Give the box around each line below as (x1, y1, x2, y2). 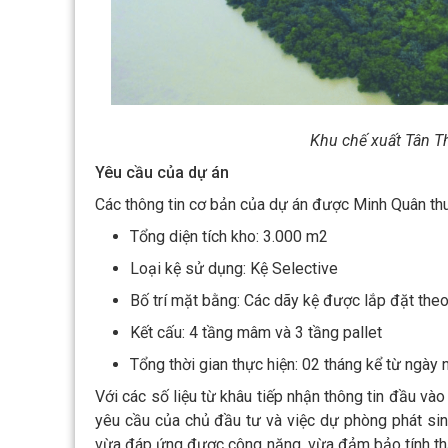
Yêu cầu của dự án (95, 163, 229, 183)
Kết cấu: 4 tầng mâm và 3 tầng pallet (130, 323, 382, 343)
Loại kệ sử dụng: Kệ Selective (130, 259, 338, 279)
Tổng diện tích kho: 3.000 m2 (130, 227, 328, 247)
